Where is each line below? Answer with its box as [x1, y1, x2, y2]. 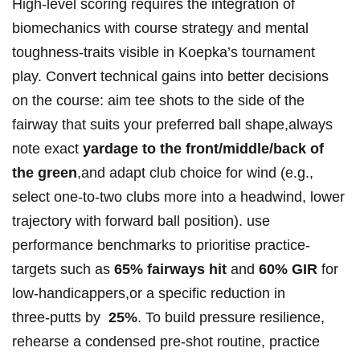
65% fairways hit [114, 261, 227, 278]
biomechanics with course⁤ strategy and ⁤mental [12, 20, 309, 37]
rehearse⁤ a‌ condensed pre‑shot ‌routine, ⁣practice [12, 333, 320, 350]
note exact [12, 141, 83, 157]
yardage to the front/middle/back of [83, 141, 324, 157]
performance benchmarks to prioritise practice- [12, 237, 310, 254]
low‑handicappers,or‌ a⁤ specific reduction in [12, 285, 285, 302]
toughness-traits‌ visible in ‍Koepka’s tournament [12, 44, 315, 61]
